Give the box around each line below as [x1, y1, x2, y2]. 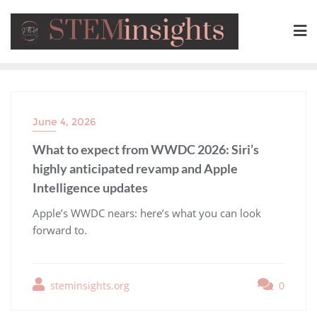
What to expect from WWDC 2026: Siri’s [33, 141, 259, 157]
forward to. [33, 222, 93, 237]
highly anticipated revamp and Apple [33, 160, 238, 176]
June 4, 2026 [33, 115, 96, 128]
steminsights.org [47, 278, 129, 292]
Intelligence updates [33, 179, 148, 195]
